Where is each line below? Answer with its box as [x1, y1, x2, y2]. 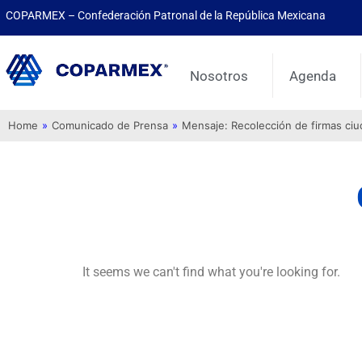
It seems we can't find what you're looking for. [82, 264, 340, 280]
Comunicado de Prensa [52, 119, 168, 133]
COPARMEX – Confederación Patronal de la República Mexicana [6, 9, 326, 22]
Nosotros [190, 67, 249, 84]
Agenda [289, 67, 337, 84]
